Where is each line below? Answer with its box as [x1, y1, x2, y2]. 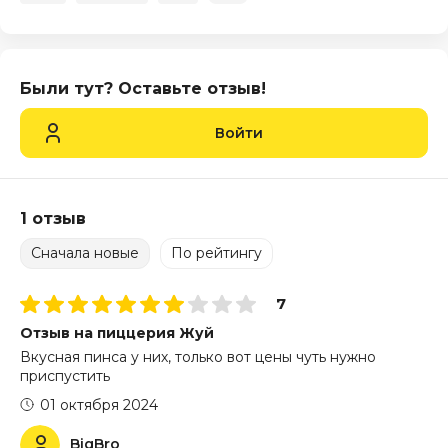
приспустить [20, 367, 110, 386]
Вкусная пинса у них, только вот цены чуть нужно [20, 348, 376, 367]
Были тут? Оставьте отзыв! [20, 78, 266, 98]
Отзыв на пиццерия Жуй [20, 324, 214, 343]
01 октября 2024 [40, 396, 158, 415]
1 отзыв [20, 208, 86, 228]
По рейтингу [171, 243, 262, 262]
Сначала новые [31, 243, 139, 262]
